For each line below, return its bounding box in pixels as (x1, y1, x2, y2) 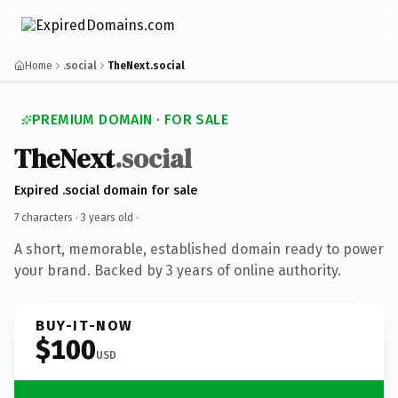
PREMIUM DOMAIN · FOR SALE (32, 111, 228, 128)
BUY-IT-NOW (36, 316, 133, 334)
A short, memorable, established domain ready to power (14, 240, 384, 258)
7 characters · (14, 211, 81, 224)
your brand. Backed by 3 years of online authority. (14, 261, 341, 279)
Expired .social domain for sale (14, 182, 197, 198)
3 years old (81, 211, 133, 224)
